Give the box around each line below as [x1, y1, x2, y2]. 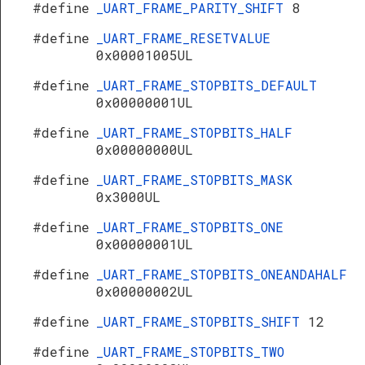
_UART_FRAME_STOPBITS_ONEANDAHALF [96, 266, 347, 283]
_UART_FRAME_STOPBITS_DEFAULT [96, 77, 317, 94]
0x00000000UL [96, 141, 193, 158]
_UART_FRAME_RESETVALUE [96, 29, 270, 46]
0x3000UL [96, 188, 161, 205]
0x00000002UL [96, 283, 193, 300]
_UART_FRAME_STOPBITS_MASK [96, 171, 292, 188]
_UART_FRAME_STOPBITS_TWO [96, 343, 284, 360]
